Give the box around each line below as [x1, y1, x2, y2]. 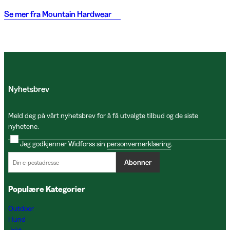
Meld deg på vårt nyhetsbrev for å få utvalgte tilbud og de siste [8, 111, 198, 120]
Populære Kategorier [8, 184, 85, 194]
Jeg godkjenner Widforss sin [20, 139, 107, 148]
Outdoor [8, 204, 34, 213]
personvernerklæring [107, 139, 171, 148]
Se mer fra [4, 8, 41, 19]
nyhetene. [8, 122, 39, 131]
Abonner [124, 157, 151, 167]
